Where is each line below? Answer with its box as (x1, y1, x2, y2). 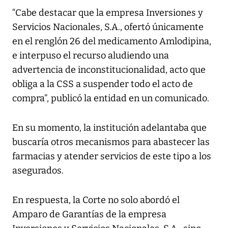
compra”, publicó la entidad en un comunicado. (12, 93, 209, 104)
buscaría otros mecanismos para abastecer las (12, 136, 210, 148)
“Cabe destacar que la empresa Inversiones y (12, 7, 203, 19)
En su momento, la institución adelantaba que (12, 122, 207, 134)
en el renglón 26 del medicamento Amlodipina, (12, 36, 211, 47)
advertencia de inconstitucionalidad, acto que (12, 64, 206, 76)
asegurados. (12, 165, 64, 177)
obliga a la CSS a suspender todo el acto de (12, 78, 193, 90)
